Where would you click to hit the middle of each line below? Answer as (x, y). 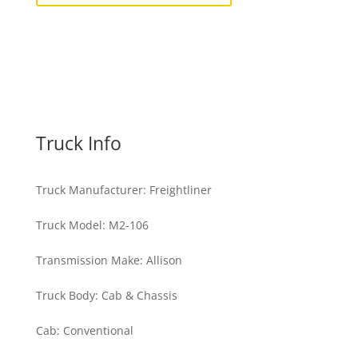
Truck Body (65, 296)
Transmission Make (88, 261)
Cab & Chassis (139, 296)
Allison (164, 261)
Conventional (98, 331)
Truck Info (78, 143)
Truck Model (69, 225)
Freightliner (180, 190)
